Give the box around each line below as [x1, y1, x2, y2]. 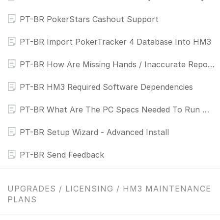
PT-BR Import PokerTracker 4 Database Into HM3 [20, 37, 211, 47]
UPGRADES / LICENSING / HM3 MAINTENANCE [7, 184, 211, 193]
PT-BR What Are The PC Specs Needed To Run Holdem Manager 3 [202, 105, 209, 114]
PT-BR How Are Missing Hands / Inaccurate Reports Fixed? [208, 59, 215, 69]
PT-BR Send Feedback [20, 150, 104, 160]
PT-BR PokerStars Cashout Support [20, 14, 159, 24]
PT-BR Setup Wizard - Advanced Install [20, 127, 169, 137]
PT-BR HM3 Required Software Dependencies [20, 82, 193, 92]
